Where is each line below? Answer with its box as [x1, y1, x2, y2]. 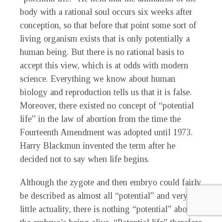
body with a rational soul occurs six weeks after [20, 7, 192, 17]
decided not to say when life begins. [20, 154, 150, 165]
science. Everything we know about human [20, 74, 175, 84]
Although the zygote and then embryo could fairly [20, 177, 201, 188]
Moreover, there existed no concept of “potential [20, 101, 194, 111]
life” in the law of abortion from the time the [20, 114, 181, 124]
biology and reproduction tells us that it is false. [20, 87, 192, 98]
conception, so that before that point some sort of [20, 20, 196, 31]
